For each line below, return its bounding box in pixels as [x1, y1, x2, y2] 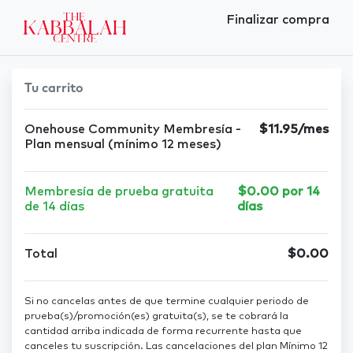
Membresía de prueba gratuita [24, 185, 214, 199]
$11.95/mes [258, 123, 329, 136]
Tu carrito [24, 82, 84, 95]
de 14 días [24, 200, 84, 214]
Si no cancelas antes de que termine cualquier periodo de [24, 296, 309, 307]
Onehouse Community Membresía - [24, 123, 241, 136]
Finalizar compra [226, 13, 329, 26]
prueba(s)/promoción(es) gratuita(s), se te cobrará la [24, 311, 288, 322]
